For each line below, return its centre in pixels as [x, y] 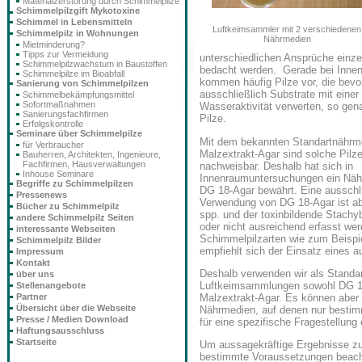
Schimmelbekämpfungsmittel [78, 95]
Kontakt [33, 263]
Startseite [36, 342]
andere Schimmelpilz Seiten [75, 217]
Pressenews [42, 195]
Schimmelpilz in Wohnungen [78, 33]
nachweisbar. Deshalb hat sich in [276, 166]
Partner [32, 297]
